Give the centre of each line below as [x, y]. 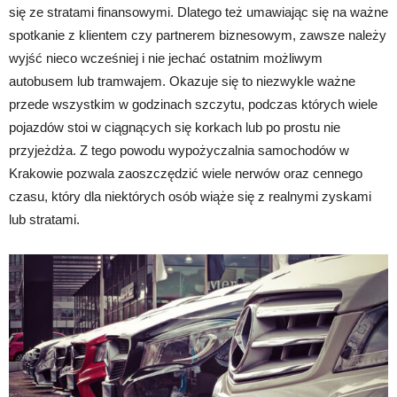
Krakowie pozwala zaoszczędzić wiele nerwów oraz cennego [186, 173]
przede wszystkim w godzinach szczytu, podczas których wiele [193, 104]
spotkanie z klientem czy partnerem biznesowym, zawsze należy [198, 35]
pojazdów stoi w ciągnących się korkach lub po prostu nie [175, 127]
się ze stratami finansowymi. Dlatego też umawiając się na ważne [198, 12]
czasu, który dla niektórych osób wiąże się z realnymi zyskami [190, 196]
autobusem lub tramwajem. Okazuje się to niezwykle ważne [182, 81]
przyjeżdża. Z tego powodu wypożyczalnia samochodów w [179, 150]
